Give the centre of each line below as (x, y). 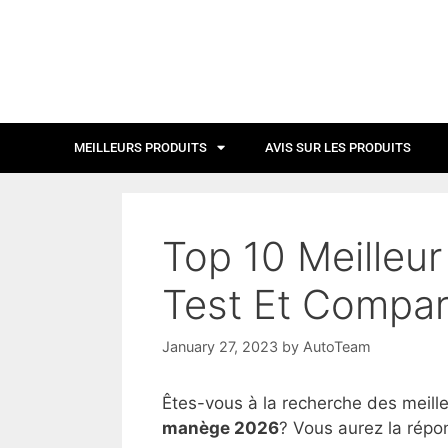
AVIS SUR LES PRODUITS (338, 147)
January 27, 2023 (220, 346)
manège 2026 (220, 428)
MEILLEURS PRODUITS (140, 147)
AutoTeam (337, 346)
